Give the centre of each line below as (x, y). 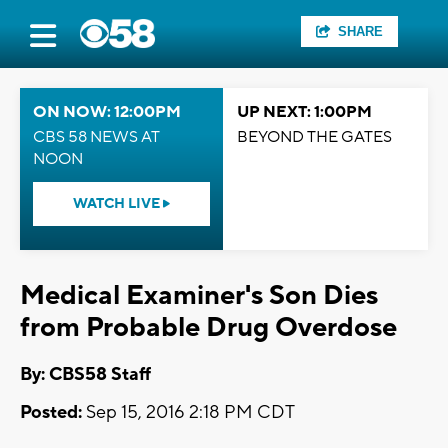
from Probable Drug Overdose (208, 327)
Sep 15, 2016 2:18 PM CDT (188, 413)
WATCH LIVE (118, 204)
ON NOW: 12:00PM (107, 112)
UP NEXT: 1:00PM (304, 112)
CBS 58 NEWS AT (96, 137)
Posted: (51, 413)
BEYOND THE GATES (314, 137)
